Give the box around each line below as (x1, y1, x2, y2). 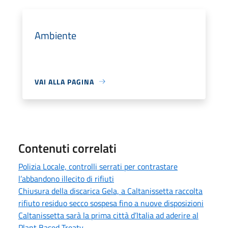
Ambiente (35, 27, 76, 43)
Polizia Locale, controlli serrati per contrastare (18, 160, 178, 173)
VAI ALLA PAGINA (35, 76, 94, 87)
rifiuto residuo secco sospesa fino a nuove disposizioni (18, 196, 204, 209)
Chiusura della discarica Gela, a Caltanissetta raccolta (18, 184, 203, 197)
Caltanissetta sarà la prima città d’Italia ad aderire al (18, 209, 198, 221)
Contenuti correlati (18, 138, 117, 157)
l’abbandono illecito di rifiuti (18, 172, 114, 185)
